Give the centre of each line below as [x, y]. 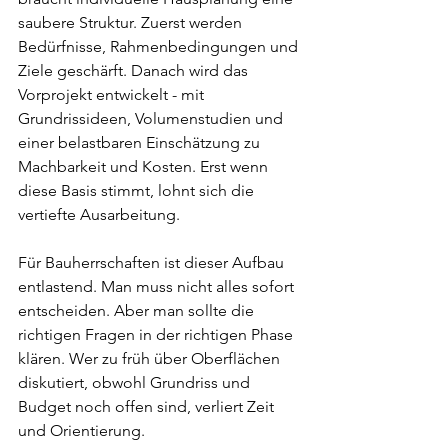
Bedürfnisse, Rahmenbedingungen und [160, 46]
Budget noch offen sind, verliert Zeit [148, 406]
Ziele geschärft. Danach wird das [135, 70]
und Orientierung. [81, 430]
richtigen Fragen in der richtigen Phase [157, 334]
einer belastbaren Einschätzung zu [141, 142]
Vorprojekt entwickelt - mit [113, 94]
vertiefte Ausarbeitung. [99, 214]
